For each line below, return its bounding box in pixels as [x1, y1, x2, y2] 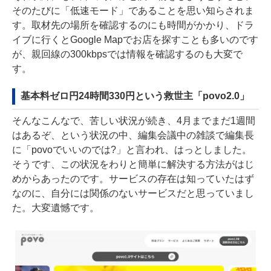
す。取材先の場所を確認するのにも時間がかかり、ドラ [12, 19, 254, 30]
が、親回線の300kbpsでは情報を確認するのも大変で [12, 48, 243, 59]
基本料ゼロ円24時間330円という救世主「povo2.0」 [21, 90, 249, 101]
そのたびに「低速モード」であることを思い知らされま [12, 5, 254, 16]
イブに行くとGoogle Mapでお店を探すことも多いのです [12, 34, 258, 45]
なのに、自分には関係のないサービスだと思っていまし [12, 188, 254, 198]
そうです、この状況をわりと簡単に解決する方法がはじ [12, 158, 254, 169]
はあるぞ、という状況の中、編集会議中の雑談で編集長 [12, 129, 254, 140]
